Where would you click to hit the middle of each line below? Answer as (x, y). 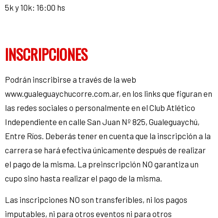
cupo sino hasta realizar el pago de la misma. (83, 178)
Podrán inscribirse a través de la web (71, 79)
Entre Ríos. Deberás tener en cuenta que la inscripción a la (108, 136)
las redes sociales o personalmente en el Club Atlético (100, 107)
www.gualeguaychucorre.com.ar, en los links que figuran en (109, 93)
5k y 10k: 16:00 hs (35, 7)
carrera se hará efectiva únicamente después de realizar (105, 150)
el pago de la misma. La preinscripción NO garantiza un (102, 164)
